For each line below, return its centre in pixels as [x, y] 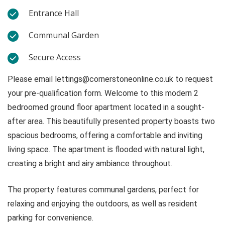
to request [193, 79]
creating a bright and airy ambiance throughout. [90, 164]
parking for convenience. [50, 218]
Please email [31, 79]
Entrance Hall [54, 13]
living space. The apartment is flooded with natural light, [106, 150]
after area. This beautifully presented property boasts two [111, 122]
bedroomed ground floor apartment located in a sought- [106, 107]
